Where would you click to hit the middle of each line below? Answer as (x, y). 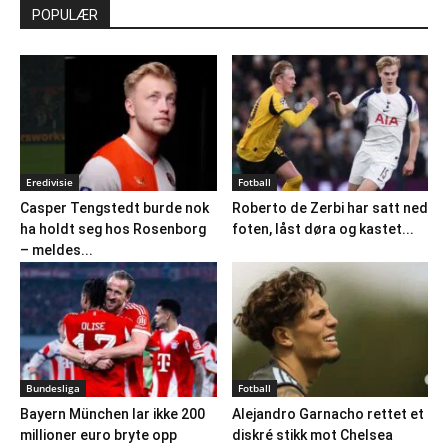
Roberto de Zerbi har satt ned (329, 207)
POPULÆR (65, 15)
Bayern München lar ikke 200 (112, 413)
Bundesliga (53, 387)
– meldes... (56, 249)
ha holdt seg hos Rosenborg (113, 228)
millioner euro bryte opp (98, 434)
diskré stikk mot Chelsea (312, 434)
